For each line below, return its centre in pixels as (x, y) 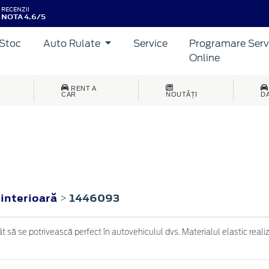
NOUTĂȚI (182, 94)
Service (150, 43)
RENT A (83, 88)
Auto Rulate (73, 43)
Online (205, 58)
